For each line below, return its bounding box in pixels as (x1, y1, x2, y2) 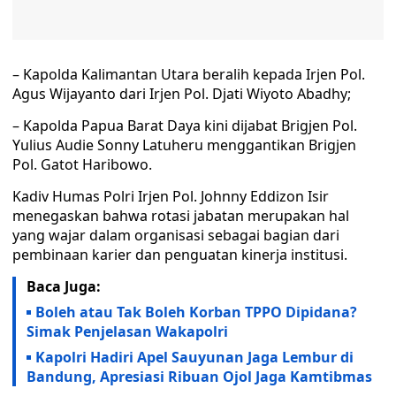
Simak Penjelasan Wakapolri (27, 322, 228, 341)
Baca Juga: (27, 277, 101, 296)
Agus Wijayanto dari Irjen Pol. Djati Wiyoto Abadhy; (12, 84, 351, 103)
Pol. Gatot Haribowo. (12, 155, 152, 174)
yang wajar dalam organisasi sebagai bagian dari (12, 225, 339, 245)
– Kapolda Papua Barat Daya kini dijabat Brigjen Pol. (12, 116, 357, 135)
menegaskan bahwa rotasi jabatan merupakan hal (12, 206, 349, 225)
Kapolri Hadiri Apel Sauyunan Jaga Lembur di (35, 347, 354, 367)
